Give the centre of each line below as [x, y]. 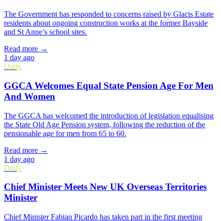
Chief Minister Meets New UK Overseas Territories [105, 187]
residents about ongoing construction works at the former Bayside [106, 23]
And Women [30, 96]
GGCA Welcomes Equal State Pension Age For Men [109, 85]
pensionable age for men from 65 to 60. [65, 133]
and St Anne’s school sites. [45, 32]
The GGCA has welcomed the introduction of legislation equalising [109, 115]
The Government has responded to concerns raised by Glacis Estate [109, 14]
